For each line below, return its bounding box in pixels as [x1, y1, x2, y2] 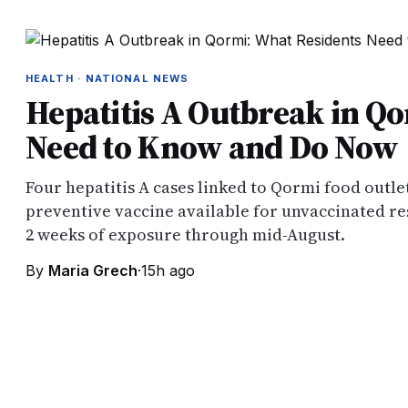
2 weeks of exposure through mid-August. [25, 223, 345, 246]
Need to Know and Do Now [25, 125, 399, 169]
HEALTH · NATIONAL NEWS [25, 72, 189, 85]
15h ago [141, 261, 195, 280]
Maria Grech [48, 261, 138, 280]
